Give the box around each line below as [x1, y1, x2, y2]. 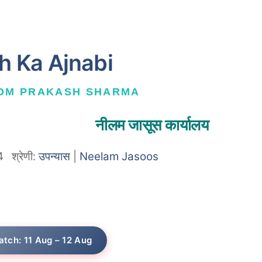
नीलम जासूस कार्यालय [95, 116, 208, 135]
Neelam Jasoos [80, 150, 159, 164]
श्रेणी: [12, 150, 39, 164]
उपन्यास [39, 150, 71, 164]
